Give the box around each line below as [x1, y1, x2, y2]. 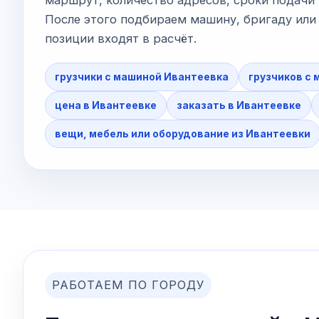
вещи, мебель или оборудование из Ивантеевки [55, 127, 310, 140]
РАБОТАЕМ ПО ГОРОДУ [52, 277, 204, 292]
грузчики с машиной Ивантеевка [55, 70, 229, 83]
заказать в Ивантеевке [177, 99, 301, 111]
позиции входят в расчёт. [45, 31, 197, 46]
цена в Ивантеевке [55, 99, 157, 111]
